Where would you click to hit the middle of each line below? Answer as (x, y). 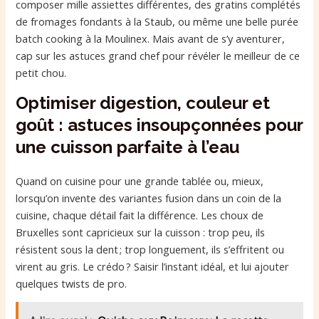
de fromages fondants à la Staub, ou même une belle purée (157, 22)
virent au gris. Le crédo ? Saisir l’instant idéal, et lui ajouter (153, 266)
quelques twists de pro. (72, 283)
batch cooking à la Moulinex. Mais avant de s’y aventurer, (151, 39)
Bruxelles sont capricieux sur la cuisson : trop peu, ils (141, 232)
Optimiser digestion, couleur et (143, 103)
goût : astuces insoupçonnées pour (159, 125)
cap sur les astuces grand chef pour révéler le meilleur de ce (158, 56)
